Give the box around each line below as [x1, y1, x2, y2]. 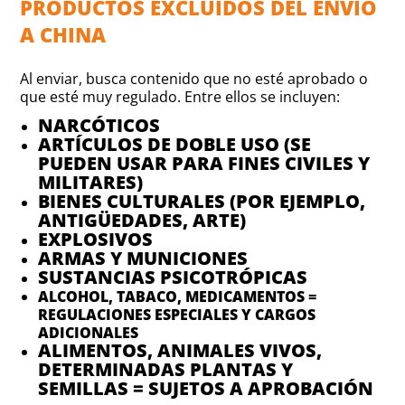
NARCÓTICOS [38, 113, 161, 138]
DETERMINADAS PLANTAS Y [38, 357, 294, 382]
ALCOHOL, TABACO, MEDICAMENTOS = [38, 287, 317, 307]
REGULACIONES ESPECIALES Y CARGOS [38, 305, 316, 325]
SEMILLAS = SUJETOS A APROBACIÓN [38, 376, 374, 401]
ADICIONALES [38, 323, 139, 344]
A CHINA [20, 21, 107, 49]
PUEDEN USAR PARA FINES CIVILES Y [38, 151, 371, 176]
